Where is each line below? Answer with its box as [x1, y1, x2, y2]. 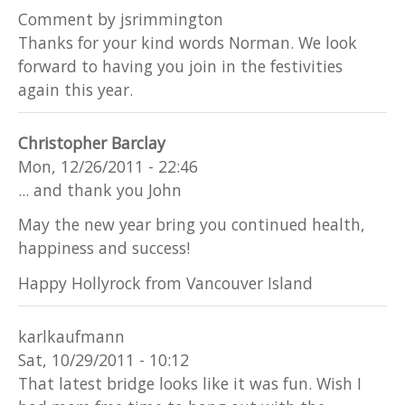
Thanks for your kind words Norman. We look [18, 31, 357, 53]
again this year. [18, 78, 133, 100]
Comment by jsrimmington [18, 7, 223, 30]
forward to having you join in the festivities [18, 54, 343, 77]
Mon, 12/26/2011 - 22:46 [18, 155, 198, 178]
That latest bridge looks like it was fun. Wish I [18, 372, 362, 395]
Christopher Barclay [18, 132, 165, 155]
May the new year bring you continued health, [18, 213, 365, 236]
